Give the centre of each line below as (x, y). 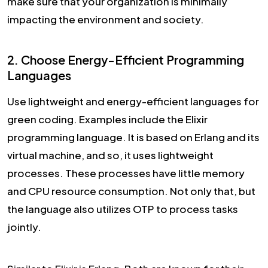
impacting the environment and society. (106, 19)
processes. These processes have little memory (126, 173)
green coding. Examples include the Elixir (107, 119)
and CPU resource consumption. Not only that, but (131, 191)
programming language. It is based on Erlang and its (133, 137)
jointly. (24, 226)
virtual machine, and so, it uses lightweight (110, 155)
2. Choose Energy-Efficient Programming (126, 59)
